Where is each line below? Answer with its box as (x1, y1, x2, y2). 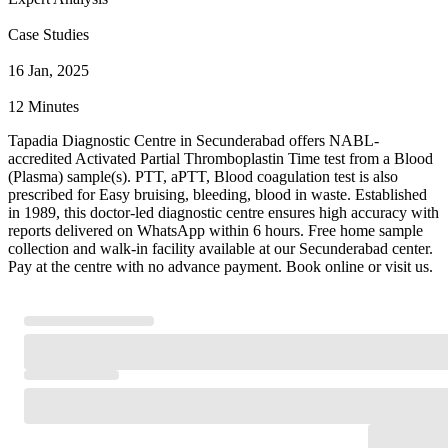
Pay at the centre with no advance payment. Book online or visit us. (8, 257, 433, 275)
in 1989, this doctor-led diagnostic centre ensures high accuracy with (8, 203, 439, 221)
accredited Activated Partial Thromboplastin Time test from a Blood (8, 149, 433, 167)
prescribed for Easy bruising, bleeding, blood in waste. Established (8, 185, 427, 203)
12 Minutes (8, 97, 79, 115)
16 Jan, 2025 (8, 61, 89, 79)
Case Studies (8, 25, 89, 43)
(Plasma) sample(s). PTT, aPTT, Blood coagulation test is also (8, 167, 398, 185)
